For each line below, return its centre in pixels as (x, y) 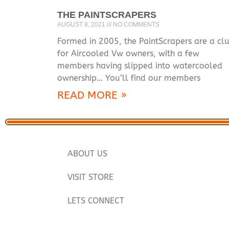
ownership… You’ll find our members (129, 78)
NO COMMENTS (135, 24)
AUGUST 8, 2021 (82, 24)
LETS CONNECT (96, 201)
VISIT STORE (90, 177)
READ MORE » (92, 95)
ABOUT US (87, 154)
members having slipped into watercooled (140, 65)
